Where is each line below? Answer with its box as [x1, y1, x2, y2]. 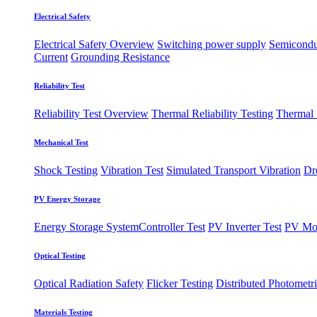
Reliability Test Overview [34, 107, 149, 120]
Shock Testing [34, 163, 98, 176]
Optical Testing [34, 250, 86, 260]
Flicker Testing [146, 277, 213, 289]
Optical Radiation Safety [34, 277, 144, 289]
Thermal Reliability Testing [151, 107, 273, 120]
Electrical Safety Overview [34, 38, 154, 50]
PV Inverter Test [208, 220, 282, 233]
